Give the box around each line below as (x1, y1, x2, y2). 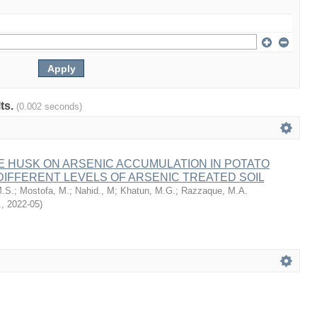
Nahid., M (75, 185, 115, 196)
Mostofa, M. (20, 185, 69, 196)
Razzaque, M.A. (181, 185, 248, 196)
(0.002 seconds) (16, 101, 82, 112)
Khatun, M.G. (120, 185, 175, 196)
